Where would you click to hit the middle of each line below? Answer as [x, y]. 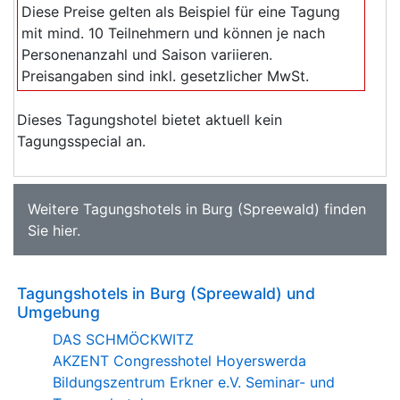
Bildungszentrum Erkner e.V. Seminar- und [194, 382]
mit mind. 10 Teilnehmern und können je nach [173, 33]
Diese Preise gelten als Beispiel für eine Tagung [181, 11]
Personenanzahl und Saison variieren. [147, 54]
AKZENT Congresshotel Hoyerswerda [179, 360]
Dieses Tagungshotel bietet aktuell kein [150, 119]
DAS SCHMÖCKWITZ [123, 339]
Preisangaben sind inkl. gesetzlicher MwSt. [165, 75]
